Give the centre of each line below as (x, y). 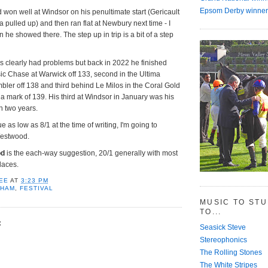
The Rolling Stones (231, 252)
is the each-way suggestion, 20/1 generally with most (91, 153)
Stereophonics (223, 240)
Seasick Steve (223, 227)
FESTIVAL (36, 188)
